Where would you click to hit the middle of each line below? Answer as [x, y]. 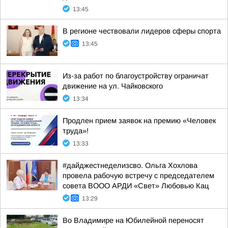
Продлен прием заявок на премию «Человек [139, 121]
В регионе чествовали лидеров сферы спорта [142, 31]
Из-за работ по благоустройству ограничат [136, 76]
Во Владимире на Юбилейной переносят [133, 220]
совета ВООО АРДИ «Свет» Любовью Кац [136, 186]
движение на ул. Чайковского [113, 86]
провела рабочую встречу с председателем [138, 176]
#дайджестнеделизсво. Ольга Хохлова [130, 165]
